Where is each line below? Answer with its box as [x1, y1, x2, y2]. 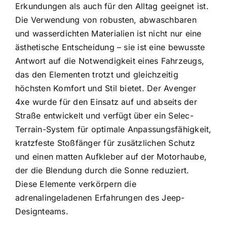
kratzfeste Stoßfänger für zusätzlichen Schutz [15, 138, 195, 148]
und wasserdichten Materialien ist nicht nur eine [15, 28, 202, 39]
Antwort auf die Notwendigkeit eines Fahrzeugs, [15, 56, 205, 66]
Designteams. [15, 206, 68, 217]
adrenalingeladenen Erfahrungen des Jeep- [15, 193, 185, 203]
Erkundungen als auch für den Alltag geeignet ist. [15, 1, 209, 12]
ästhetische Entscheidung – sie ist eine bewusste [15, 42, 205, 53]
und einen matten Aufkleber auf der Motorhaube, [15, 152, 207, 162]
